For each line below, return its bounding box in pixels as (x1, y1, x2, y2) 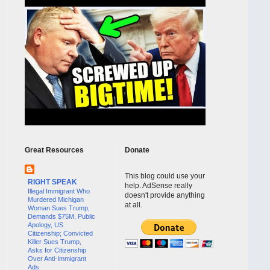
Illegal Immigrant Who (28, 187, 90, 195)
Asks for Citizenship (28, 246, 86, 254)
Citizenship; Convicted (28, 229, 93, 237)
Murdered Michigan (28, 195, 84, 203)
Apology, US (28, 221, 63, 228)
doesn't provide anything (125, 190, 205, 199)
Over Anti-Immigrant (28, 254, 86, 262)
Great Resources (25, 145, 84, 154)
